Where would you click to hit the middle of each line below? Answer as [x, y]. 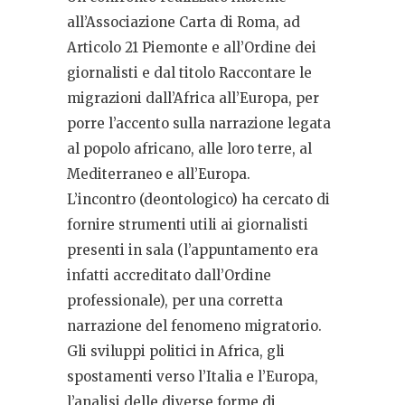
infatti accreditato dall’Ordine [169, 275]
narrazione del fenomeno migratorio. [196, 325]
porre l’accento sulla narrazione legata [199, 123]
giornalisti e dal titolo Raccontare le [189, 72]
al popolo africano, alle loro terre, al [189, 148]
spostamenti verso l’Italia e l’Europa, [193, 376]
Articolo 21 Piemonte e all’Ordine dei [192, 47]
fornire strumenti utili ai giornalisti [188, 224]
